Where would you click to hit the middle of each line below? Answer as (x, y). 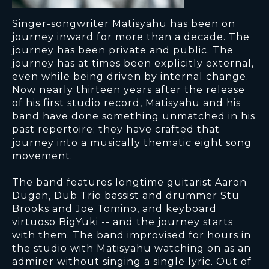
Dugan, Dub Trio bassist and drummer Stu (126, 196)
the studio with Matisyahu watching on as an (131, 249)
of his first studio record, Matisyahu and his (126, 103)
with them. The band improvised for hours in (131, 235)
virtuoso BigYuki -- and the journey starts (122, 222)
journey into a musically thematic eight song (132, 143)
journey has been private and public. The (123, 50)
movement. (42, 156)
